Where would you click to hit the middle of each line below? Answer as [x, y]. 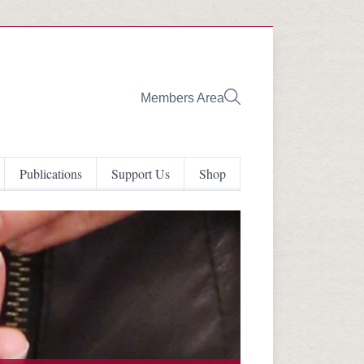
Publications [50, 173]
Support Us [140, 173]
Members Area [182, 97]
